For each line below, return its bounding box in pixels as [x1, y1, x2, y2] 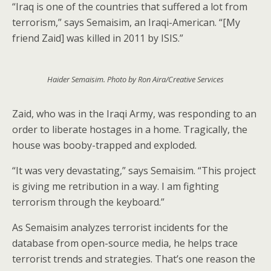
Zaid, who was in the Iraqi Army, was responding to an [12, 107, 256, 120]
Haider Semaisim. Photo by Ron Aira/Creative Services [47, 74, 224, 85]
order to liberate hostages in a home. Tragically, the [12, 123, 247, 136]
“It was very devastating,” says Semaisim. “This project [12, 164, 256, 177]
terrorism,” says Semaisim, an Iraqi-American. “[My [12, 16, 240, 29]
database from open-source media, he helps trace [12, 237, 238, 250]
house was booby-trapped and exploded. [12, 139, 197, 152]
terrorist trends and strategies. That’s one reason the [12, 252, 255, 266]
